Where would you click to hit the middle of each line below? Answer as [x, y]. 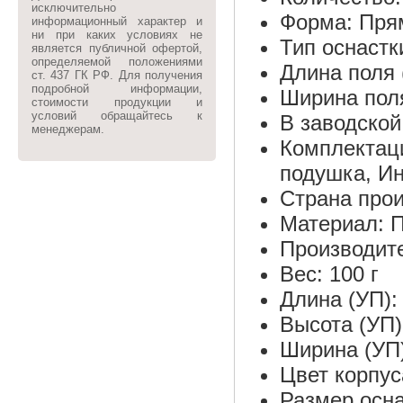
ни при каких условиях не [117, 35]
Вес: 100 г [329, 274]
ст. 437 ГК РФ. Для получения [117, 75]
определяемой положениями [117, 62]
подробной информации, [117, 89]
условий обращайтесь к [117, 116]
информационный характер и [117, 21]
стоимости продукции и [117, 102]
